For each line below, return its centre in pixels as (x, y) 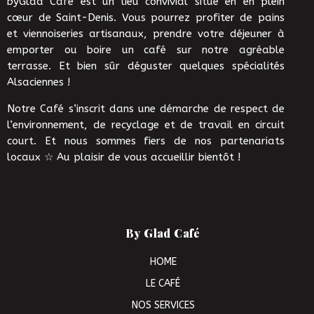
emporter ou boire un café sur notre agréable (146, 50)
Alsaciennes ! (39, 82)
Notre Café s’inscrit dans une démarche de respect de (146, 109)
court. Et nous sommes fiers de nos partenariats (146, 141)
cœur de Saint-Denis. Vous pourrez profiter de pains (146, 18)
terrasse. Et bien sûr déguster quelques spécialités (146, 66)
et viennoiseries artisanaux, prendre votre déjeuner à (146, 34)
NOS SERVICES (163, 306)
